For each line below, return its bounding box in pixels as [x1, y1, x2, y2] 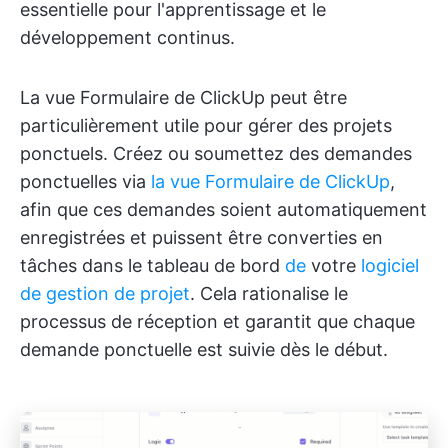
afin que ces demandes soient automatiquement [20, 198, 427, 220]
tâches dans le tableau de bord [20, 254, 285, 276]
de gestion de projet [20, 282, 190, 304]
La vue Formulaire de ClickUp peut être [20, 86, 347, 108]
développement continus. [20, 26, 235, 48]
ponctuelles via [20, 170, 151, 192]
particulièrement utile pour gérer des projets [20, 114, 392, 136]
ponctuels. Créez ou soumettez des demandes [20, 142, 412, 164]
